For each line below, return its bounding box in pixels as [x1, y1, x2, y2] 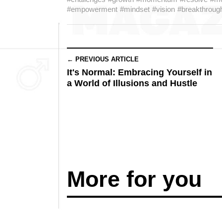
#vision [152, 5, 175, 13]
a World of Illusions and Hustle [67, 78, 197, 88]
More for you [67, 166, 202, 192]
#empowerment [67, 5, 117, 13]
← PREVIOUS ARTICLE [67, 55, 139, 63]
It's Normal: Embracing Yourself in [67, 67, 212, 77]
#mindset [120, 5, 150, 13]
